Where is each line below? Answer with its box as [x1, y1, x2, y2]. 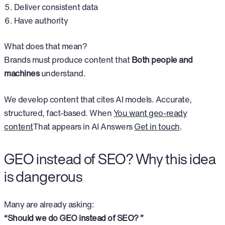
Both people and [131, 54, 193, 66]
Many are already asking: [4, 198, 94, 210]
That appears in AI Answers [33, 121, 135, 133]
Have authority [14, 14, 68, 27]
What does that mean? [4, 40, 87, 53]
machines [4, 67, 40, 80]
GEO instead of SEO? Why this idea [4, 148, 216, 169]
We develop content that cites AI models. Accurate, [4, 93, 192, 106]
